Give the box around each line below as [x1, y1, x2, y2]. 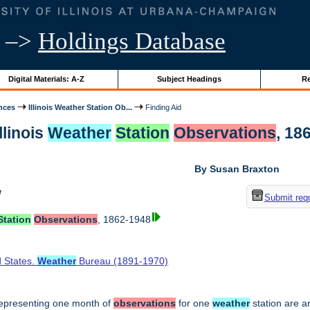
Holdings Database [38, 28, 226, 55]
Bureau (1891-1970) [76, 255, 169, 267]
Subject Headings [156, 74, 221, 83]
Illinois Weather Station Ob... [28, 102, 133, 111]
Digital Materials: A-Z [8, 74, 84, 83]
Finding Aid [143, 102, 182, 111]
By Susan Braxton [194, 163, 280, 175]
